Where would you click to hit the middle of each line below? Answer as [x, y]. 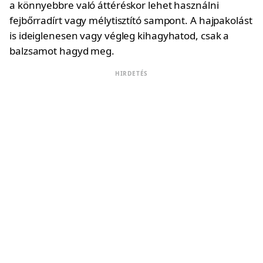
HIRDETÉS [131, 73]
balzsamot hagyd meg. [62, 51]
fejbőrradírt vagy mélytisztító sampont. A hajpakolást [131, 20]
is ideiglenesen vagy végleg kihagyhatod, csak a [119, 36]
